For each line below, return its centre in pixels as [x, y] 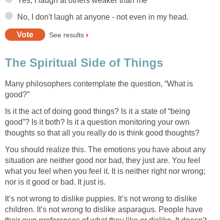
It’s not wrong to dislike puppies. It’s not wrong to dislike [101, 198]
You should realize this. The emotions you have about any [105, 149]
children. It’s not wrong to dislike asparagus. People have [104, 209]
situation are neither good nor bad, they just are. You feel [103, 160]
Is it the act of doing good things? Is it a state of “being [97, 111]
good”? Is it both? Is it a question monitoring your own [97, 122]
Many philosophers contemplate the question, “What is [99, 83]
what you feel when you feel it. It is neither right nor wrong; [105, 171]
